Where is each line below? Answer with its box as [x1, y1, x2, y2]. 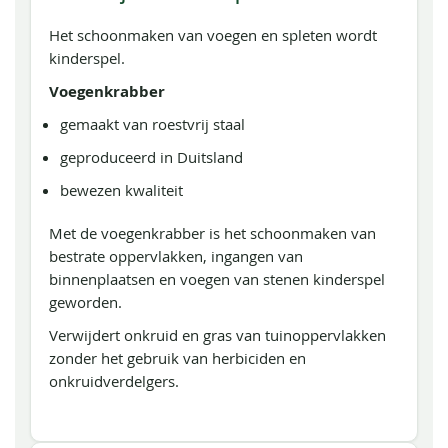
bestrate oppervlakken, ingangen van [49, 246, 303, 266]
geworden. [49, 292, 122, 312]
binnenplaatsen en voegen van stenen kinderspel [49, 269, 385, 289]
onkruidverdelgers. [49, 371, 179, 391]
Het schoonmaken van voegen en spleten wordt [49, 25, 377, 45]
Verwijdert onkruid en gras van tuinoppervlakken [49, 325, 386, 345]
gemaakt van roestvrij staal [60, 114, 246, 134]
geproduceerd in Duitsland [60, 147, 244, 167]
